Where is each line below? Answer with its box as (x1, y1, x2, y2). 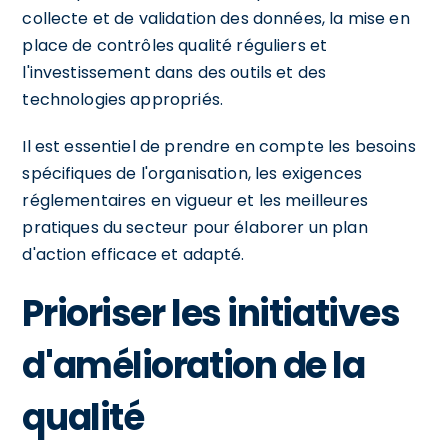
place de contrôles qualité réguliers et (22, 33, 328, 57)
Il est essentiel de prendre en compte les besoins (22, 134, 416, 158)
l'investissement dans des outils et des (22, 60, 327, 84)
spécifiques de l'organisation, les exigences (22, 161, 362, 185)
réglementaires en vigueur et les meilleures (22, 188, 368, 212)
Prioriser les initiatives (22, 287, 400, 339)
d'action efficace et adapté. (22, 242, 245, 266)
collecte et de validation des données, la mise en (22, 6, 410, 30)
